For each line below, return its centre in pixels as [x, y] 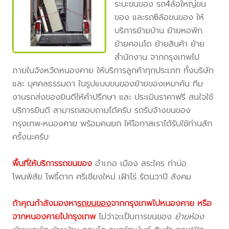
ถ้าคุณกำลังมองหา [45, 203]
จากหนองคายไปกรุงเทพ [54, 217]
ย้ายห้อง [190, 217]
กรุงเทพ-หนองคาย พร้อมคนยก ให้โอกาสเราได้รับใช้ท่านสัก [112, 124]
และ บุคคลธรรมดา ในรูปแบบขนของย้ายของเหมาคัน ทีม [108, 84]
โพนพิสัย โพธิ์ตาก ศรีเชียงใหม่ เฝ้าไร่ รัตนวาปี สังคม [102, 177]
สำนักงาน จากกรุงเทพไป [157, 57]
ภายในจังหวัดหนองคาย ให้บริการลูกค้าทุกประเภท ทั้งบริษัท [113, 71]
